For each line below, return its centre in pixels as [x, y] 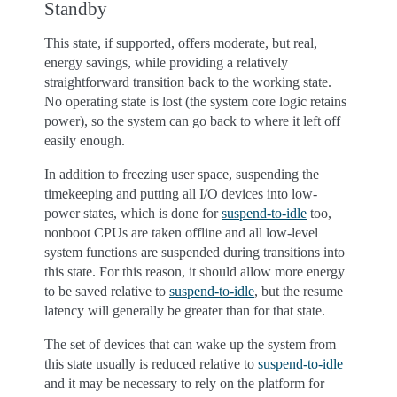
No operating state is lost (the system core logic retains [195, 101]
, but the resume [299, 291]
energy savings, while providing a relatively [166, 62]
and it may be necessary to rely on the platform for [184, 383]
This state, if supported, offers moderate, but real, [181, 43]
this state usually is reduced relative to [151, 364]
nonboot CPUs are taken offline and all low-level [181, 233]
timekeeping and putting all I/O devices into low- [181, 194]
